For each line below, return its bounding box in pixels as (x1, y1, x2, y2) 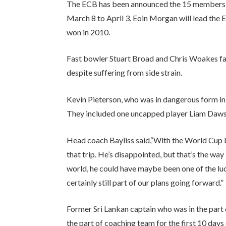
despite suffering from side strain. (67, 68, 183, 78)
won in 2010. (67, 27, 110, 37)
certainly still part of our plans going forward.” (67, 177, 224, 187)
